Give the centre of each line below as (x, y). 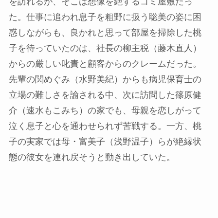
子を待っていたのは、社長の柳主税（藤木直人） (105, 48)
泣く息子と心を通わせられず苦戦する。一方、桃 (105, 126)
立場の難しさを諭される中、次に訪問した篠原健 (105, 95)
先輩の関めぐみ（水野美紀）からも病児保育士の (105, 80)
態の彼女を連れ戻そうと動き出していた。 (92, 157)
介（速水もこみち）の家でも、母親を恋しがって (105, 111)
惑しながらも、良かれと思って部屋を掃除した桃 (105, 33)
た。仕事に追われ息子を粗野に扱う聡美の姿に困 (105, 17)
